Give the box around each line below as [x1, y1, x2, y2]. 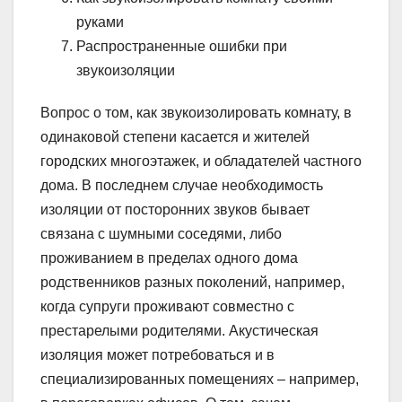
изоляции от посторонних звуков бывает [40, 201, 310, 217]
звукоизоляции [76, 62, 175, 78]
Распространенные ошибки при [76, 38, 287, 54]
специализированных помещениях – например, [40, 371, 359, 387]
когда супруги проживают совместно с [40, 298, 294, 314]
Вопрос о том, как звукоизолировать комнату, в [40, 104, 352, 120]
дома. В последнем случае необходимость [40, 177, 323, 193]
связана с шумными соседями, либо [40, 225, 282, 241]
